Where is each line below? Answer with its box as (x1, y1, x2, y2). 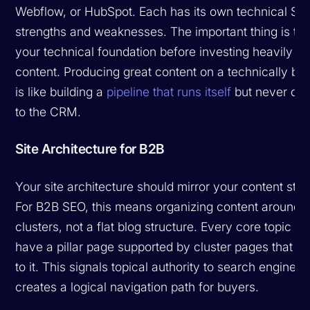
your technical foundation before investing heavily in (15, 44, 307, 59)
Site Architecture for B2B (15, 140, 165, 157)
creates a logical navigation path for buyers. (15, 279, 259, 294)
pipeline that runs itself (107, 84, 232, 99)
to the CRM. (15, 104, 82, 119)
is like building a (15, 84, 107, 99)
